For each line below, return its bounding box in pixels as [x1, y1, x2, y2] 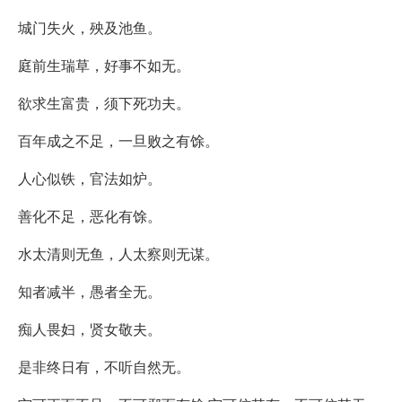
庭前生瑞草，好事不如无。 [18, 54, 190, 75]
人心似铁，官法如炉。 [18, 167, 162, 188]
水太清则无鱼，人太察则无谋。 [18, 242, 219, 264]
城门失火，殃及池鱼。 [18, 16, 162, 38]
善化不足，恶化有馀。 [18, 205, 162, 226]
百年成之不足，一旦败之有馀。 [18, 129, 219, 151]
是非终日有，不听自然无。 [18, 355, 190, 377]
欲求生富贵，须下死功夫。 [18, 92, 190, 113]
